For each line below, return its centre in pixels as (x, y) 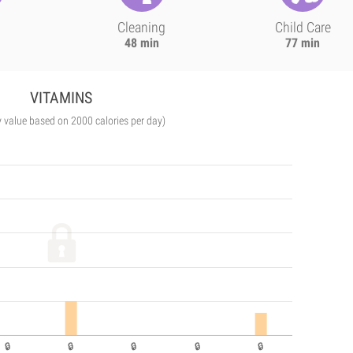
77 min (303, 43)
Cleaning (142, 27)
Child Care (303, 27)
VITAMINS (61, 98)
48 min (141, 43)
